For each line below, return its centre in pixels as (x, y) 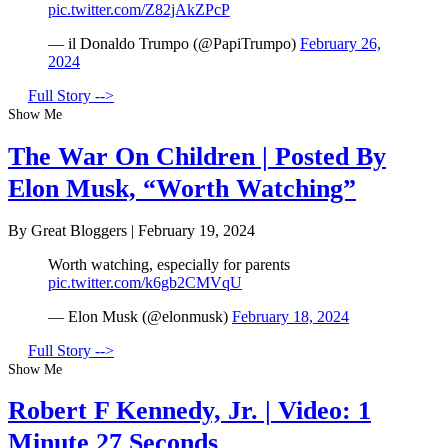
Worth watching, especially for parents (169, 265)
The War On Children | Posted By (197, 156)
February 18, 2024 (290, 317)
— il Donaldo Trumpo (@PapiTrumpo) (174, 44)
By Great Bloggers (69, 231)
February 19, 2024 (196, 231)
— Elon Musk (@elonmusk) (140, 317)
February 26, (340, 44)
